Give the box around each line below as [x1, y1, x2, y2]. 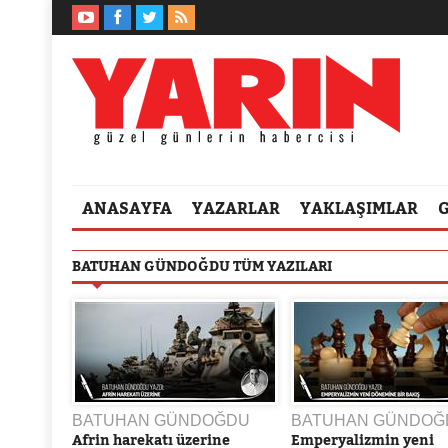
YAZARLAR [192, 196, 280, 220]
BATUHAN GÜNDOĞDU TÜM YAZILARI [72, 255, 332, 276]
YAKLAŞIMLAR [300, 196, 418, 220]
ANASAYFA [82, 196, 172, 220]
